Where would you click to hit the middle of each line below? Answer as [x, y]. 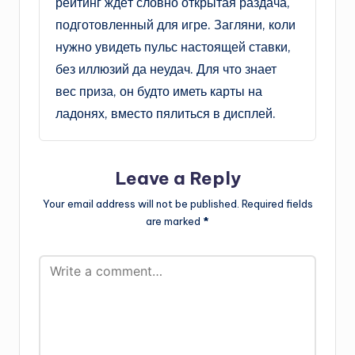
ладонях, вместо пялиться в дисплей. [166, 113]
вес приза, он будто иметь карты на [159, 91]
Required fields [277, 203]
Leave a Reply [177, 178]
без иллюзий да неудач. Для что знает [166, 69]
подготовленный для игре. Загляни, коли [176, 24]
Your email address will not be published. [141, 203]
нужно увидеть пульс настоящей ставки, [173, 46]
